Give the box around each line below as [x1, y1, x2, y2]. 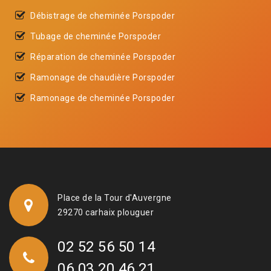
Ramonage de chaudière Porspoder [30, 72, 175, 82]
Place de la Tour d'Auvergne [57, 192, 172, 203]
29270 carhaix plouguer [57, 207, 154, 217]
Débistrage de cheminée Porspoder [30, 10, 175, 21]
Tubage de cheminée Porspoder [30, 31, 161, 41]
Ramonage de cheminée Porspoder [30, 93, 175, 103]
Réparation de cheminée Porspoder [30, 51, 175, 62]
